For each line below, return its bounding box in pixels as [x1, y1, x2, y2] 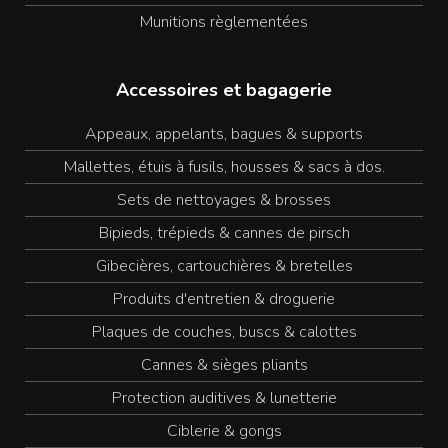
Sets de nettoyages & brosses [117, 189, 331, 211]
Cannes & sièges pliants [140, 354, 308, 376]
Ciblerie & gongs [166, 420, 282, 442]
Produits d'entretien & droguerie [113, 288, 335, 310]
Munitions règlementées [140, 11, 308, 33]
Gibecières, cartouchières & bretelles [95, 255, 353, 277]
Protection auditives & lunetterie [111, 387, 337, 409]
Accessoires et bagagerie [116, 78, 332, 102]
